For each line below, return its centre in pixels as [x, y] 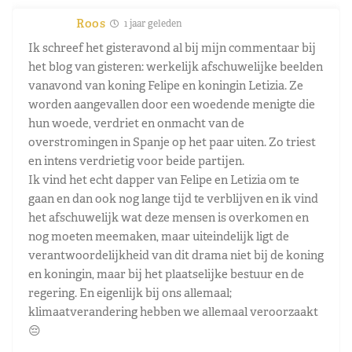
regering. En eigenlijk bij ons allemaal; [130, 292]
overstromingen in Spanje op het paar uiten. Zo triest [172, 141]
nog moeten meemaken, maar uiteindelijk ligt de [159, 236]
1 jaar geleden [152, 23]
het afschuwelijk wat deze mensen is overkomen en [169, 217]
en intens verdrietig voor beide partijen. [136, 160]
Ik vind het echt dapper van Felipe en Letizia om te [164, 179]
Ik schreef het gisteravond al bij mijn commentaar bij [172, 47]
